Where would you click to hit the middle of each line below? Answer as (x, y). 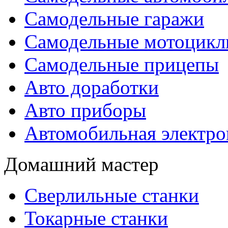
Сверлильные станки (112, 195)
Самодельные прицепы (122, 64)
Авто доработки (92, 87)
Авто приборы (85, 110)
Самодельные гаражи (114, 19)
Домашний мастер (81, 164)
